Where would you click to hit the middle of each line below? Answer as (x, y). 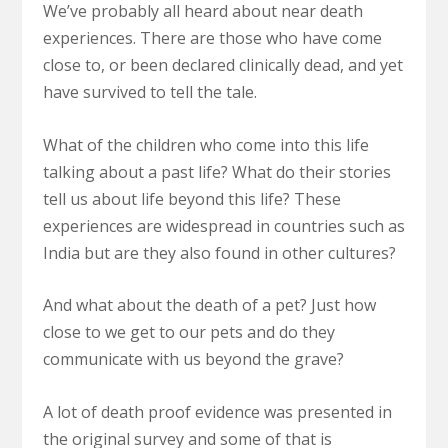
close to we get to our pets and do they (188, 332)
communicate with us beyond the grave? (193, 359)
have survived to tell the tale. (149, 91)
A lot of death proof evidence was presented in (217, 411)
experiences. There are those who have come (212, 37)
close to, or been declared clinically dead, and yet (222, 64)
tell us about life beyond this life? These (191, 198)
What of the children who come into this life (205, 144)
